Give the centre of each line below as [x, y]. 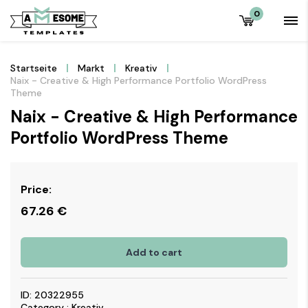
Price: [36, 189]
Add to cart [154, 252]
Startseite [34, 68]
